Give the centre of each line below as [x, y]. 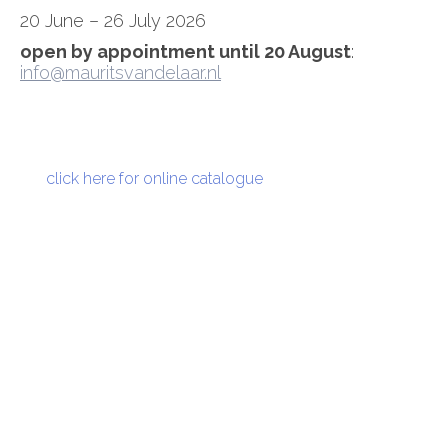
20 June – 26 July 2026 [113, 21]
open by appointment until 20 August [185, 52]
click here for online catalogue [154, 179]
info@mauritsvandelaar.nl [120, 73]
